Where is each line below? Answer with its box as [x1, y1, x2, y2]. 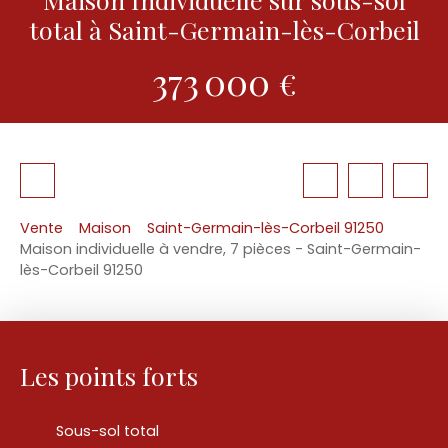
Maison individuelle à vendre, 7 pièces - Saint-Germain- [20, 239, 421, 260]
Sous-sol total [56, 421, 159, 442]
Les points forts [20, 359, 198, 393]
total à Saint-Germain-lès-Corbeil [28, 12, 420, 46]
